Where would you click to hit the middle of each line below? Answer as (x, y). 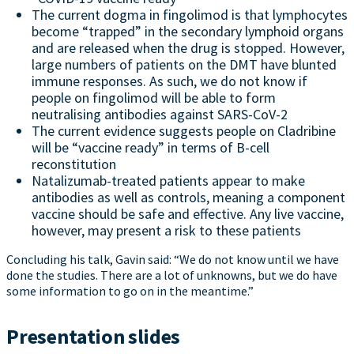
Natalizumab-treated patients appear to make (168, 180)
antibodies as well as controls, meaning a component (188, 197)
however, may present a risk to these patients (166, 230)
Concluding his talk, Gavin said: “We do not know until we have (173, 259)
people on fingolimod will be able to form (154, 97)
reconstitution (74, 164)
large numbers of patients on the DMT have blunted (184, 64)
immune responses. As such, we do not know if (169, 81)
